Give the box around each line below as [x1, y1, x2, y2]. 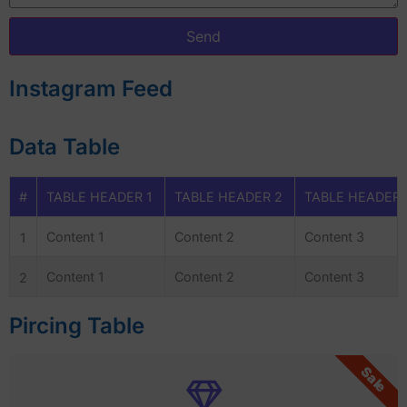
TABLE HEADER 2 [174, 189, 283, 205]
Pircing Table [9, 312, 144, 339]
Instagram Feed [9, 74, 173, 102]
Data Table [9, 133, 120, 160]
